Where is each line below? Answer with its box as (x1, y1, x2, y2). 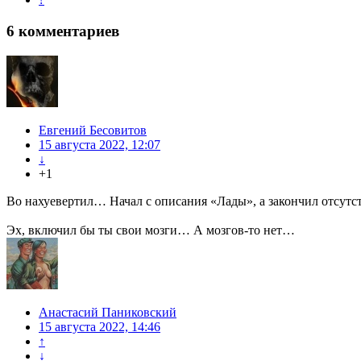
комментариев (15, 22, 119, 39)
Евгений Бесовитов (39, 122, 147, 137)
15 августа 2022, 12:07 (39, 137, 160, 151)
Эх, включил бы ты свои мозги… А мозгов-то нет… (6, 222, 295, 237)
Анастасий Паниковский (39, 305, 176, 319)
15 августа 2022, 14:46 (39, 319, 160, 334)
